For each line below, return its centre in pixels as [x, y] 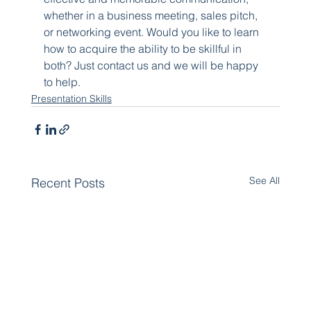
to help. [62, 82]
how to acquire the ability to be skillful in [144, 48]
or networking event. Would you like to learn [152, 32]
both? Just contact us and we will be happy [152, 65]
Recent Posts [68, 183]
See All [265, 180]
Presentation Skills [71, 98]
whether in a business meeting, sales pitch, [152, 15]
